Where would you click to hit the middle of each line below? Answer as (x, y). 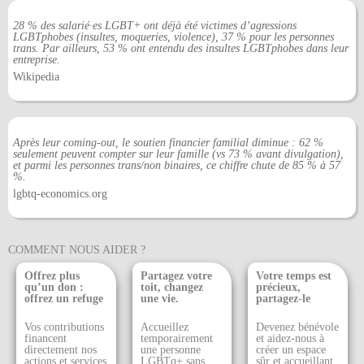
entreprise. (37, 60)
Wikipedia (37, 77)
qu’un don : (54, 287)
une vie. (159, 299)
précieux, (279, 287)
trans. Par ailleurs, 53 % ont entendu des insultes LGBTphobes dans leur (181, 48)
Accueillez (164, 327)
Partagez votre (176, 276)
